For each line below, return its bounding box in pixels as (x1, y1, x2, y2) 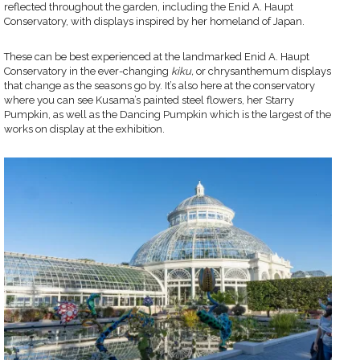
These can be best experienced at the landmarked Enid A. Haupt (4, 50, 309, 63)
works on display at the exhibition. (4, 122, 165, 135)
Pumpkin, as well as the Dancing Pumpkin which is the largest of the (4, 108, 331, 121)
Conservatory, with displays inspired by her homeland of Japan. (4, 14, 305, 27)
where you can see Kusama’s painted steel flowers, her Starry (4, 93, 294, 106)
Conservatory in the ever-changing (4, 64, 171, 77)
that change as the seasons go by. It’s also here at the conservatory (4, 79, 315, 92)
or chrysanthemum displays (196, 64, 331, 77)
